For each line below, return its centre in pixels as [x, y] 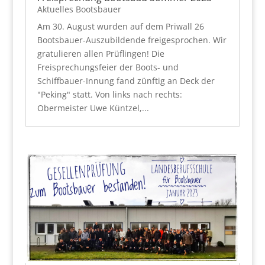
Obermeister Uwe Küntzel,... [93, 108]
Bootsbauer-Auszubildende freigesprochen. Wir [132, 40]
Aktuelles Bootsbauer [79, 9]
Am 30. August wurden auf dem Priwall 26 [120, 27]
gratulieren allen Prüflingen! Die [101, 54]
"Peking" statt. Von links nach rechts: [109, 95]
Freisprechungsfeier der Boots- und [108, 67]
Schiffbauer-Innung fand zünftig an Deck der [126, 81]
